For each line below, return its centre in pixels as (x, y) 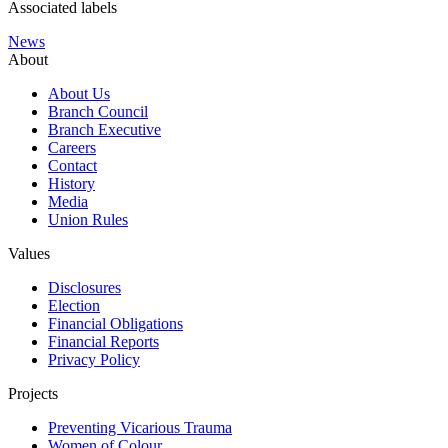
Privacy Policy (94, 360)
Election (74, 306)
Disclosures (84, 288)
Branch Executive (104, 130)
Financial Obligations (115, 324)
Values (29, 254)
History (71, 184)
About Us (79, 94)
